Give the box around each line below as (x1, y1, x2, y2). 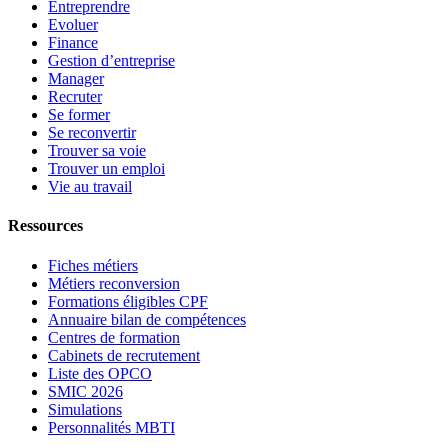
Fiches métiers (48, 256, 138, 274)
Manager (48, 70, 104, 88)
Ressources (8, 217, 83, 235)
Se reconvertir (48, 124, 136, 142)
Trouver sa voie (48, 142, 146, 160)
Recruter (48, 88, 102, 106)
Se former (48, 106, 110, 124)
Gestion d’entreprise (48, 52, 175, 70)
